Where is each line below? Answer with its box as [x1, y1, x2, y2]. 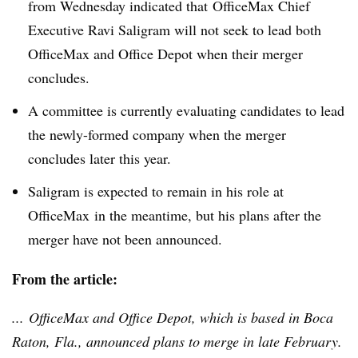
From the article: [12, 268, 117, 289]
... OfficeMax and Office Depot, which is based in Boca [12, 307, 333, 327]
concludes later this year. [28, 148, 171, 168]
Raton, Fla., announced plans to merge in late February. [12, 331, 342, 351]
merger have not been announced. [28, 229, 222, 249]
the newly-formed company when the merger [28, 124, 286, 144]
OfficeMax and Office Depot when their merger [28, 44, 303, 63]
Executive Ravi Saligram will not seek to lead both [28, 20, 321, 39]
